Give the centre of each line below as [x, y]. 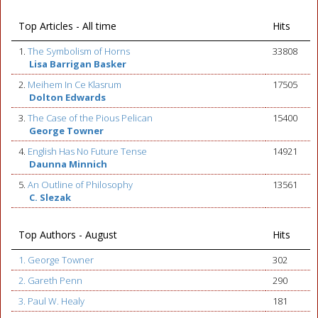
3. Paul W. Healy [51, 301]
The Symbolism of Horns [79, 51]
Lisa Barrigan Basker [78, 64]
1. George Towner [56, 260]
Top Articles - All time [67, 26]
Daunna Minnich [68, 164]
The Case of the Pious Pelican [90, 118]
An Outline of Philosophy [80, 185]
